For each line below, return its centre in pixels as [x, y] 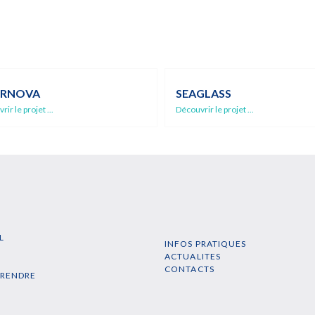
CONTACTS [189, 256]
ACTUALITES [193, 243]
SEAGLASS [204, 80]
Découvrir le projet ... [215, 96]
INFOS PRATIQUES [206, 231]
